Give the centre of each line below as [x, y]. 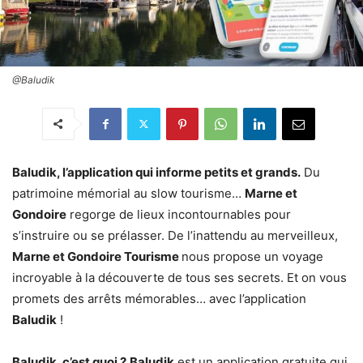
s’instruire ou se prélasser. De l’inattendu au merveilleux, [175, 235]
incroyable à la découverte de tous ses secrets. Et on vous [179, 277]
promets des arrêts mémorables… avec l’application [159, 298]
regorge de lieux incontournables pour [179, 214]
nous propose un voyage [252, 256]
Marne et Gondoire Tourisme [97, 256]
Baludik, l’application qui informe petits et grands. [156, 172]
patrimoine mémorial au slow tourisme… [128, 193]
